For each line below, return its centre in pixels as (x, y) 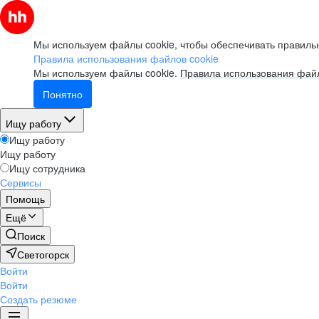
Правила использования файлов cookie (126, 58)
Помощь (25, 199)
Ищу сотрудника (47, 168)
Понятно (63, 94)
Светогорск (43, 254)
